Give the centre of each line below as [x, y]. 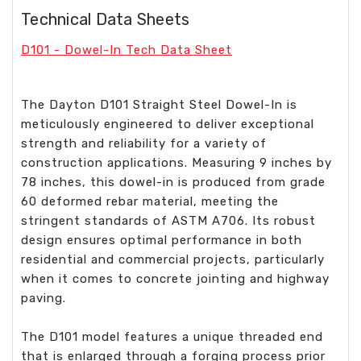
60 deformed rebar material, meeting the [150, 201]
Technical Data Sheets [106, 19]
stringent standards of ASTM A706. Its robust [168, 220]
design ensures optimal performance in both [162, 240]
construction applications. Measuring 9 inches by [176, 162]
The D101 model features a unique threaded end [172, 336]
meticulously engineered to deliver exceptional [168, 124]
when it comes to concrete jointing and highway [175, 278]
